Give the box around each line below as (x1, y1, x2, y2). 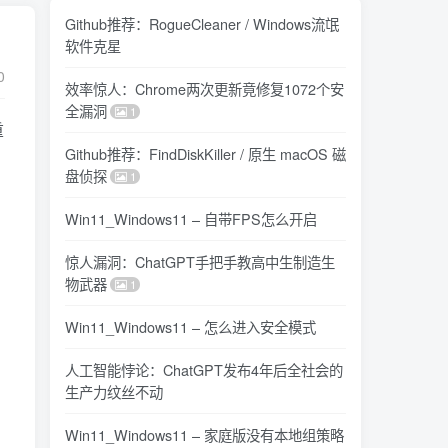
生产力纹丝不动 (65, 381, 163, 402)
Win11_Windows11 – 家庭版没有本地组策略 (65, 424, 344, 445)
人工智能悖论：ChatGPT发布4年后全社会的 (65, 359, 343, 380)
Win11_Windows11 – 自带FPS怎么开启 (65, 208, 317, 229)
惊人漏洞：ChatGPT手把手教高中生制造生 (65, 251, 335, 272)
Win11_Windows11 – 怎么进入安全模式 (65, 316, 316, 337)
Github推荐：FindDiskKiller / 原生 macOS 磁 (65, 143, 346, 164)
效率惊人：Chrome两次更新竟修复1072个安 (65, 78, 344, 99)
